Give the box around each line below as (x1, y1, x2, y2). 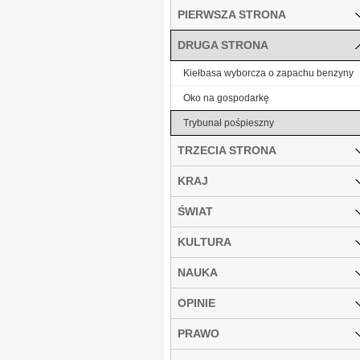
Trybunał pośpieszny (183, 117, 274, 129)
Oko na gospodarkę (183, 92, 269, 104)
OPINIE (178, 296, 215, 309)
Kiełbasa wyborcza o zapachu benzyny (183, 67, 354, 79)
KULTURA (178, 235, 231, 248)
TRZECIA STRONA (178, 143, 276, 157)
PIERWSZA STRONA (178, 7, 286, 21)
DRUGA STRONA (178, 38, 268, 51)
